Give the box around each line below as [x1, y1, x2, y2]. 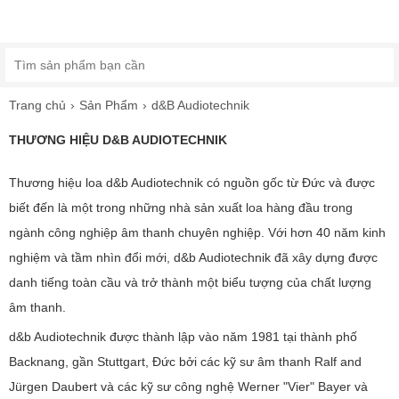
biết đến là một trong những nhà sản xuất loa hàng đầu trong [9, 200, 353, 215]
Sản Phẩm [79, 98, 138, 112]
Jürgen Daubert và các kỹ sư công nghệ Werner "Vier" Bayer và [9, 379, 368, 394]
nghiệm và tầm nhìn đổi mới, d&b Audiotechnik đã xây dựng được [9, 250, 378, 265]
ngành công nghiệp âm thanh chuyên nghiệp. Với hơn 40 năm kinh [9, 225, 386, 240]
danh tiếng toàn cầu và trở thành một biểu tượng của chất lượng [9, 275, 371, 289]
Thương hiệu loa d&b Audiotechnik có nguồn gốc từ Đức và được [9, 175, 375, 190]
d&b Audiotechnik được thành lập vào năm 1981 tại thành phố [9, 330, 357, 344]
